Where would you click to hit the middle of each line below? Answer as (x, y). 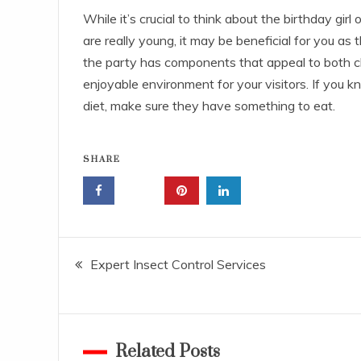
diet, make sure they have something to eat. (209, 106)
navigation (122, 303)
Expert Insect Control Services (178, 265)
